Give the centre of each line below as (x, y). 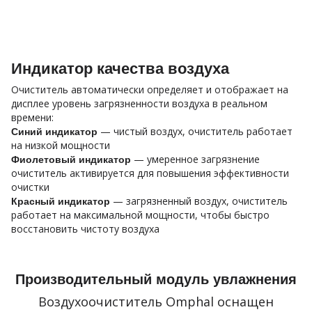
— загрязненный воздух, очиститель (199, 201)
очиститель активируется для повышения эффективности (150, 173)
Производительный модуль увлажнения (156, 279)
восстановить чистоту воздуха (85, 228)
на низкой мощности (61, 145)
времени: (32, 117)
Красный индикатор (61, 201)
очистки (30, 187)
